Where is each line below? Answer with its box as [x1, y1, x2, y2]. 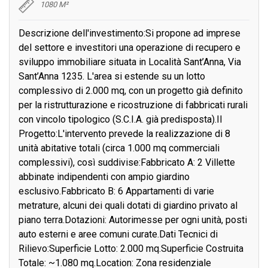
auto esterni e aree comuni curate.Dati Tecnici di [19, 229, 218, 240]
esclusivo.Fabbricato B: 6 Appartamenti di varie [19, 185, 214, 197]
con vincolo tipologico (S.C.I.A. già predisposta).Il [19, 114, 222, 126]
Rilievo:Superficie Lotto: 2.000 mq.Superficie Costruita [19, 243, 243, 255]
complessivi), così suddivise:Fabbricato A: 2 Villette [19, 157, 235, 169]
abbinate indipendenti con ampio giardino [19, 171, 190, 183]
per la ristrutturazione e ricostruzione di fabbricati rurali [19, 99, 248, 111]
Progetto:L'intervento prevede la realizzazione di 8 [19, 128, 230, 140]
